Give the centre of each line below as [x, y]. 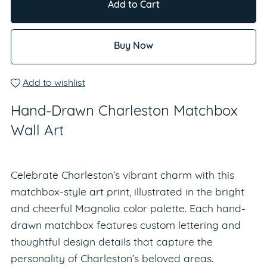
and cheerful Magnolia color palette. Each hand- [128, 210]
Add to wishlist [54, 84]
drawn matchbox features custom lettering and [125, 226]
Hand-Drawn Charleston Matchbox [124, 112]
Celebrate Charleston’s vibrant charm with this [122, 176]
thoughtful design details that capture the [111, 243]
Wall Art [37, 132]
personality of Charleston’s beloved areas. [112, 260]
